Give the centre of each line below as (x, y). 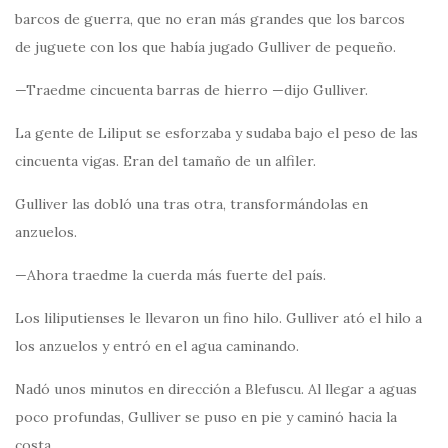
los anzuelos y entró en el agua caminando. (157, 346)
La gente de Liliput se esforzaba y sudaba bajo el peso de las (216, 133)
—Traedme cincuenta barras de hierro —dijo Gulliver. (191, 90)
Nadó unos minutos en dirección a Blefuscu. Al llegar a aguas (216, 389)
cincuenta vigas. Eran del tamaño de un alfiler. (165, 161)
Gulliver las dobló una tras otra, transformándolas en (191, 204)
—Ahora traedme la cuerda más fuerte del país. (170, 275)
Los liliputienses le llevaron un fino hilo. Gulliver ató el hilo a (218, 318)
